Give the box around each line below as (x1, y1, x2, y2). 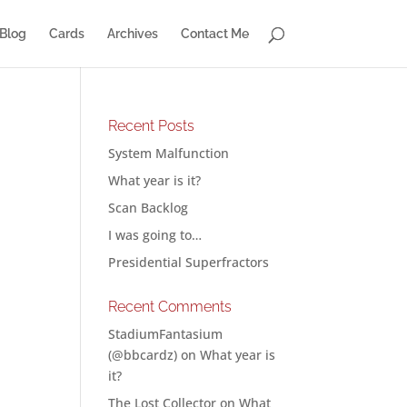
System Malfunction (108, 144, 230, 162)
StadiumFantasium (108, 325, 223, 342)
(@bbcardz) (108, 346, 178, 363)
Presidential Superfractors (108, 253, 270, 271)
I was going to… (108, 226, 203, 243)
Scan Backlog (108, 199, 189, 216)
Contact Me (180, 26, 249, 41)
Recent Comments (108, 298, 233, 315)
